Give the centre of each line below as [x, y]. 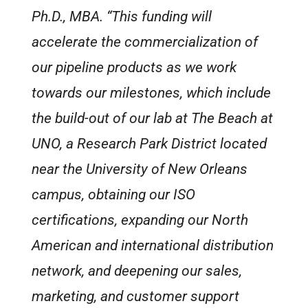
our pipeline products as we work [134, 68]
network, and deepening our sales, [137, 271]
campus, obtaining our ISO [114, 195]
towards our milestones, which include [152, 93]
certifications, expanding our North [140, 220]
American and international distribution [153, 246]
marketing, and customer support [136, 297]
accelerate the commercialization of [145, 42]
